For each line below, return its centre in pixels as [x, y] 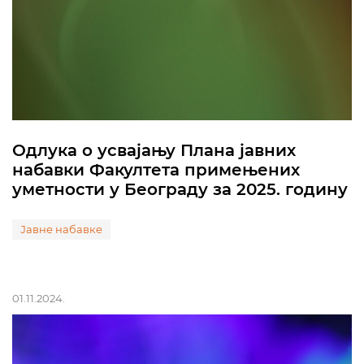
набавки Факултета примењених [156, 170]
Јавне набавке [61, 229]
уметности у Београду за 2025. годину [180, 189]
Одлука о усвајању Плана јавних [154, 150]
